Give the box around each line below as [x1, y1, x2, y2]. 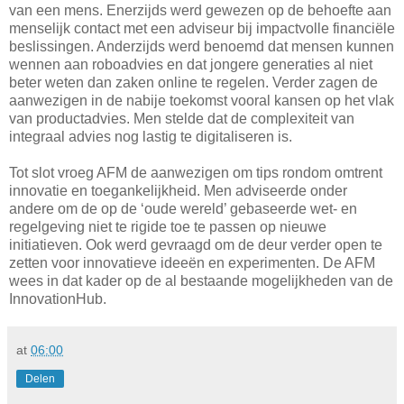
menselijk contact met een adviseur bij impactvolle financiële [9, 20, 395, 36]
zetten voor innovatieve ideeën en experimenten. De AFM [9, 254, 375, 271]
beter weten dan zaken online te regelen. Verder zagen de [9, 74, 378, 90]
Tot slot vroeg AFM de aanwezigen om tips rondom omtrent [9, 164, 382, 180]
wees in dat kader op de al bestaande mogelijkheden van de [9, 272, 393, 289]
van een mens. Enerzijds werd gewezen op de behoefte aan [9, 2, 391, 18]
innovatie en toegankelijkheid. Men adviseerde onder [9, 182, 347, 198]
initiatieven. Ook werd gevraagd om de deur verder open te [9, 236, 382, 252]
